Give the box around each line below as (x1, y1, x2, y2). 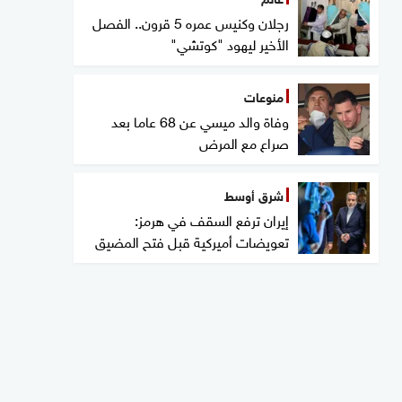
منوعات (244, 84, 284, 107)
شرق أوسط (224, 183, 284, 205)
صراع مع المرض (199, 129, 289, 154)
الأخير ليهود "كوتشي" (170, 31, 289, 56)
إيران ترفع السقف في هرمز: (135, 206, 289, 232)
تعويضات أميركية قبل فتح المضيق (95, 228, 289, 253)
